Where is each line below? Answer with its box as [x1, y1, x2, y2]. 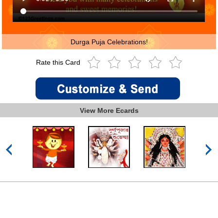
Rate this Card [36, 58, 82, 67]
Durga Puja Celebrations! [70, 37, 148, 46]
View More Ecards [79, 106, 139, 114]
